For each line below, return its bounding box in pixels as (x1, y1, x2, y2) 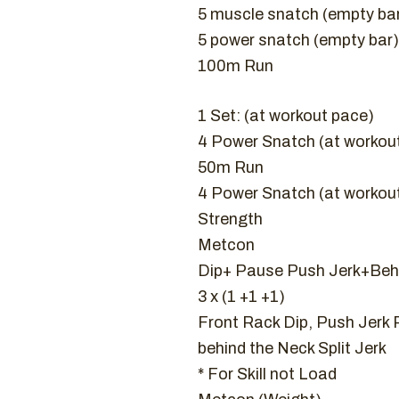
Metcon (198, 236, 255, 254)
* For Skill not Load (198, 365, 337, 383)
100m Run (198, 57, 273, 75)
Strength (198, 210, 263, 228)
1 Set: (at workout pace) (198, 107, 374, 125)
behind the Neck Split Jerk (198, 339, 387, 357)
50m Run (198, 159, 264, 176)
